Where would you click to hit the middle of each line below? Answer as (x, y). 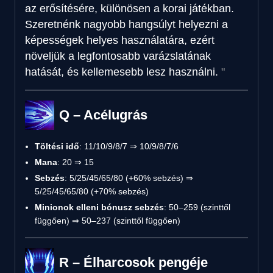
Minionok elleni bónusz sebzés (99, 207)
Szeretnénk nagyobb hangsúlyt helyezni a (126, 24)
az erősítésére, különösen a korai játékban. (129, 8)
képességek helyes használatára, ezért (120, 40)
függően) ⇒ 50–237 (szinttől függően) (108, 220)
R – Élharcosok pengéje (133, 262)
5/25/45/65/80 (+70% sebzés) (92, 191)
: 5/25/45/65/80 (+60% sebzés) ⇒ (129, 178)
